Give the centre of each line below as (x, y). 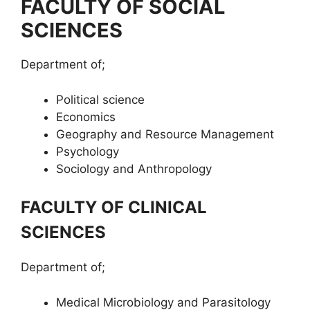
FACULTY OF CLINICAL (114, 207)
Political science (100, 99)
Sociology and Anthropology (134, 168)
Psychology (88, 151)
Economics (86, 117)
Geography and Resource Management (165, 134)
